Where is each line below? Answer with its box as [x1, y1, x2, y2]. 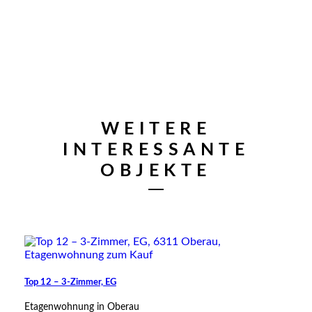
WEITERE [100, 120, 212, 138]
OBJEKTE [100, 162, 212, 180]
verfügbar [247, 146, 287, 155]
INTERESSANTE [63, 141, 249, 159]
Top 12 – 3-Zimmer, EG [24, 276, 116, 287]
